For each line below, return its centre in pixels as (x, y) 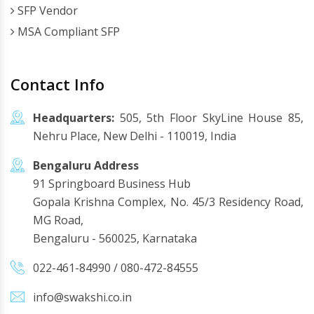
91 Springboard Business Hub (112, 184)
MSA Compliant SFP (67, 32)
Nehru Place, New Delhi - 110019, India (135, 136)
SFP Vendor (46, 11)
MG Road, (58, 220)
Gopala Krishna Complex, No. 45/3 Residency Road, (168, 202)
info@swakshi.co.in (82, 297)
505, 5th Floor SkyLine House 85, (209, 118)
